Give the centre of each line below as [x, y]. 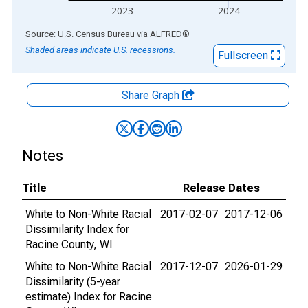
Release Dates [221, 188]
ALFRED [166, 34]
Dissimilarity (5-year [73, 282]
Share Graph [152, 95]
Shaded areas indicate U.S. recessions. [100, 50]
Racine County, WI [69, 244]
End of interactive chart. [68, 33]
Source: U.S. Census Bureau [80, 34]
